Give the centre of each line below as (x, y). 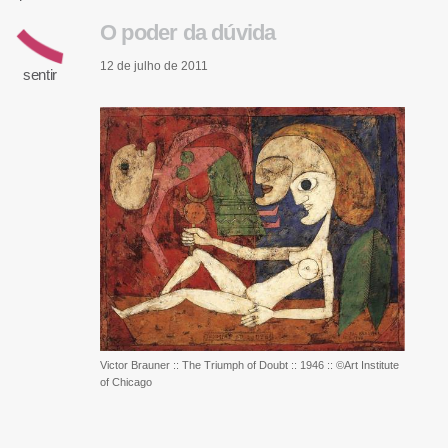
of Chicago (126, 382)
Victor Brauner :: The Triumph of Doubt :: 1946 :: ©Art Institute (249, 365)
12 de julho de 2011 (154, 66)
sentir (40, 74)
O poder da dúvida (188, 33)
